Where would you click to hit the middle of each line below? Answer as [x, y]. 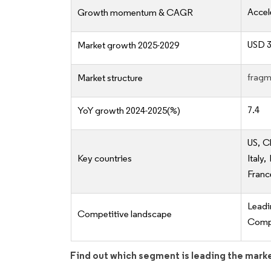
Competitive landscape [125, 214]
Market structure [110, 78]
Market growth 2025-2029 [128, 45]
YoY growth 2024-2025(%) [129, 111]
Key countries [105, 158]
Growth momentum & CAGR [135, 13]
